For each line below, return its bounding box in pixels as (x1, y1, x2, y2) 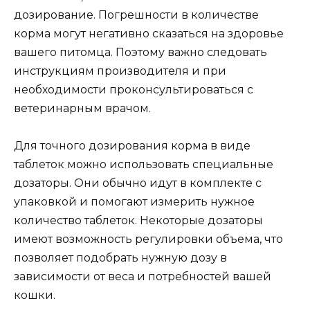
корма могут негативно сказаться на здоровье (14, 26, 284, 40)
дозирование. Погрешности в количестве (14, 8, 259, 21)
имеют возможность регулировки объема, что (14, 232, 283, 246)
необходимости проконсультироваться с (14, 82, 253, 96)
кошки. (14, 288, 55, 302)
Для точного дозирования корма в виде (14, 138, 250, 152)
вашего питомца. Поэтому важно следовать (14, 45, 267, 59)
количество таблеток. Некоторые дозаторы (14, 213, 263, 227)
